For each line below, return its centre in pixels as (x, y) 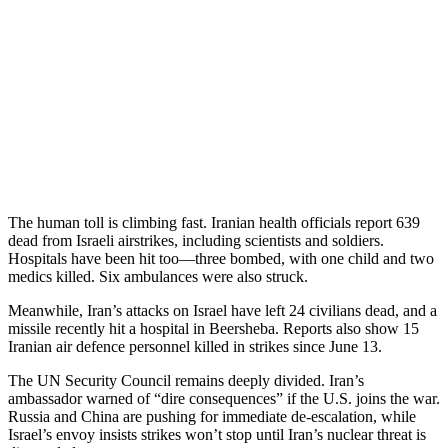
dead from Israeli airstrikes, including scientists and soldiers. (196, 240)
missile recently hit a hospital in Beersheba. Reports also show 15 (213, 328)
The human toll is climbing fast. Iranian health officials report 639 (214, 222)
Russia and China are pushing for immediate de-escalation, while (212, 416)
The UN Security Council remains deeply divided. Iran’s (186, 380)
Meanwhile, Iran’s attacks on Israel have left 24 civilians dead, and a (222, 310)
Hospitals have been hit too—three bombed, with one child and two (221, 258)
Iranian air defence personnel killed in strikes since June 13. (195, 346)
